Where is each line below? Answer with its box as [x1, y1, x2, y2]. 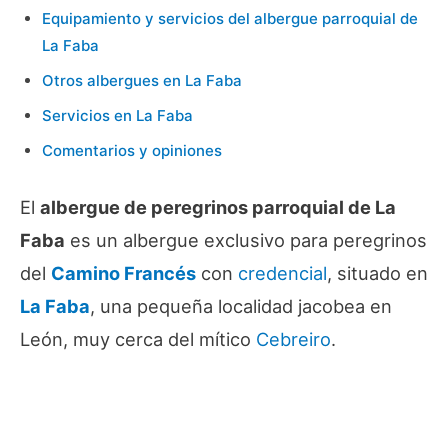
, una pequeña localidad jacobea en [90, 295, 392, 318]
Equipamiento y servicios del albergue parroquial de [41, 9, 418, 29]
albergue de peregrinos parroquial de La [40, 196, 396, 219]
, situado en [327, 262, 428, 285]
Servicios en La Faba [41, 106, 193, 126]
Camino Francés [51, 262, 196, 285]
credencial [238, 262, 327, 285]
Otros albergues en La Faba [41, 71, 242, 91]
